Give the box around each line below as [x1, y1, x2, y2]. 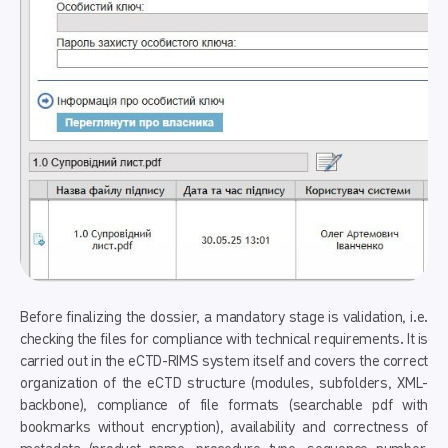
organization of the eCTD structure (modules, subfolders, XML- [20, 376, 428, 391]
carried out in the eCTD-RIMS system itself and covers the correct [20, 354, 428, 369]
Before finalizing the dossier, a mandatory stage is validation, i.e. [20, 310, 428, 325]
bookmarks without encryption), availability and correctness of [20, 420, 428, 435]
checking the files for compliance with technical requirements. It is [20, 332, 428, 347]
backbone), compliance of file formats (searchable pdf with [20, 398, 428, 413]
